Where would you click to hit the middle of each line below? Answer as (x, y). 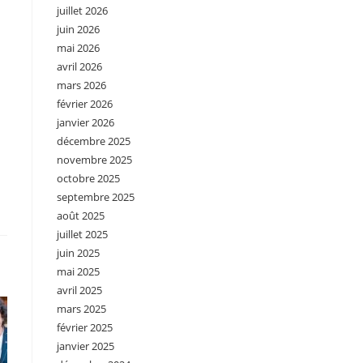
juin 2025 (78, 253)
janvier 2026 (85, 122)
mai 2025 (78, 271)
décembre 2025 (94, 141)
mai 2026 (78, 48)
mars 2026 (81, 85)
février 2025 (85, 327)
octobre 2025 (88, 178)
